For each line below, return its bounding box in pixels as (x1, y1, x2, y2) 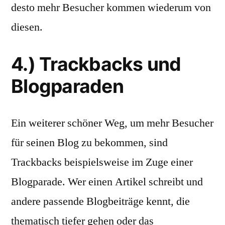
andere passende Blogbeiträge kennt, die (11, 194, 190, 208)
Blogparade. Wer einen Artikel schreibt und (11, 175, 203, 189)
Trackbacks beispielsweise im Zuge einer (11, 155, 193, 169)
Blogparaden (11, 75, 124, 97)
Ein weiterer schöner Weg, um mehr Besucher (11, 116, 213, 130)
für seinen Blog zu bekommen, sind (11, 136, 168, 150)
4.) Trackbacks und (11, 53, 181, 75)
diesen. (11, 20, 43, 34)
